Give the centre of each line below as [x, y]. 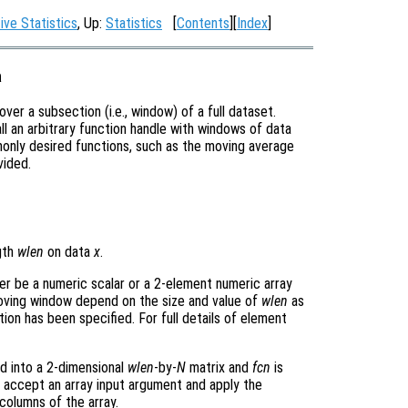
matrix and [219, 368]
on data [69, 252]
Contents [203, 23]
